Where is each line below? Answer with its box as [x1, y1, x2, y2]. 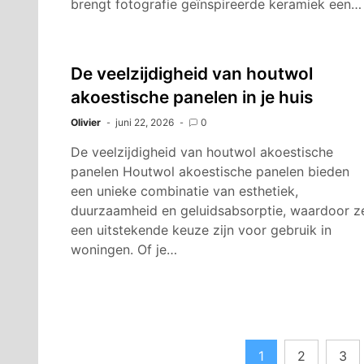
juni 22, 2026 [115, 116, 174, 128]
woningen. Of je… [71, 241, 177, 258]
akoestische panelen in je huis [71, 87, 313, 107]
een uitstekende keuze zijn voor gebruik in [71, 222, 331, 238]
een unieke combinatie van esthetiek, [71, 183, 298, 199]
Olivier [71, 116, 101, 128]
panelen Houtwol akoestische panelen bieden [71, 163, 349, 180]
